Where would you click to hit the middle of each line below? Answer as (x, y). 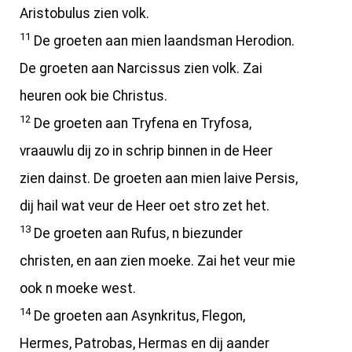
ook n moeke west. (78, 288)
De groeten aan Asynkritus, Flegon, (138, 315)
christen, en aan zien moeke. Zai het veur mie (158, 260)
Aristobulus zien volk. (84, 13)
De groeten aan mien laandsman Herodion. (163, 40)
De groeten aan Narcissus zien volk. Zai (141, 68)
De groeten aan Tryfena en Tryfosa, (141, 123)
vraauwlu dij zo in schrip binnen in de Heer (146, 150)
